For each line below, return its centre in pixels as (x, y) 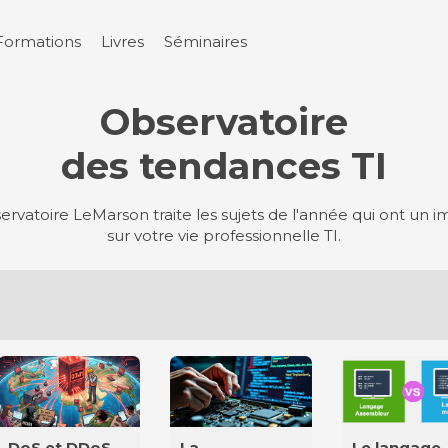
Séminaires (205, 41)
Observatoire (224, 121)
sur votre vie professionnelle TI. (223, 235)
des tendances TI (224, 165)
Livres (122, 41)
